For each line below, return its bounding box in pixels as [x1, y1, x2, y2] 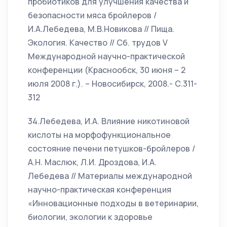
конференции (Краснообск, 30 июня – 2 [28, 64, 185, 75]
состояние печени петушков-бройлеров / [28, 143, 195, 154]
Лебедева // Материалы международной [28, 170, 192, 181]
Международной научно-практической [28, 51, 185, 62]
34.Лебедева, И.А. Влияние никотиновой [28, 116, 190, 127]
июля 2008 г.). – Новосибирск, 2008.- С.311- [28, 78, 197, 89]
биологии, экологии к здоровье [28, 211, 153, 222]
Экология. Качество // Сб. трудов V [28, 37, 168, 48]
